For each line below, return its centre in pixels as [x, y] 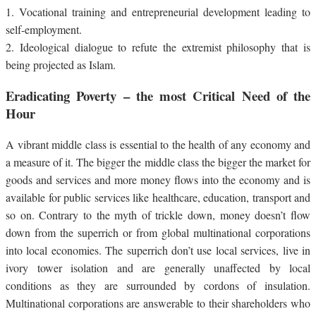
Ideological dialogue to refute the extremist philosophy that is [165, 47]
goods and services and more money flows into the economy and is [158, 179]
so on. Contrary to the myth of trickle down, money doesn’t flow [158, 214]
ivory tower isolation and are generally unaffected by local [158, 267]
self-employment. [44, 30]
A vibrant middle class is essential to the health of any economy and [158, 144]
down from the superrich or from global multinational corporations [158, 232]
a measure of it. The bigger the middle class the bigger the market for [158, 162]
